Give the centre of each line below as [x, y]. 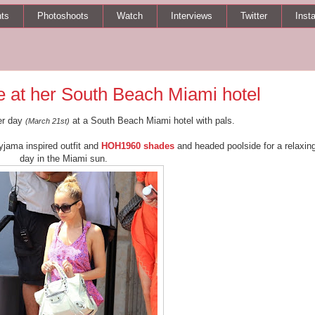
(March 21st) [47, 121]
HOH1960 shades [137, 146]
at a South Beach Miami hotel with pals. [152, 120]
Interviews [192, 15]
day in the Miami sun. [64, 158]
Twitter [254, 15]
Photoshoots [63, 15]
